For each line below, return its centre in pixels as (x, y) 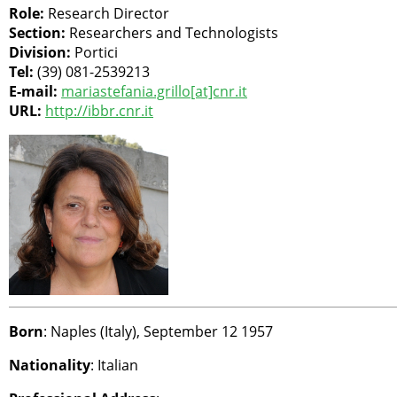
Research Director (109, 13)
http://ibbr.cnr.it (99, 110)
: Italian (114, 366)
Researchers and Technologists (174, 32)
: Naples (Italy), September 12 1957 (158, 332)
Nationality (50, 366)
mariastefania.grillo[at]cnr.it (154, 91)
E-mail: (35, 91)
